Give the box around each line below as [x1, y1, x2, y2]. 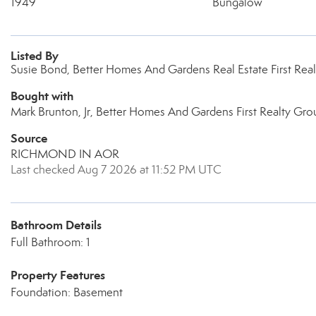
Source [11, 130, 47, 146]
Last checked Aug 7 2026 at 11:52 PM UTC [11, 162, 221, 177]
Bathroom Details [11, 217, 102, 233]
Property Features [11, 267, 105, 283]
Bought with [11, 88, 73, 104]
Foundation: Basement [11, 285, 123, 300]
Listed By [11, 48, 59, 63]
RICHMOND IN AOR [11, 147, 119, 162]
